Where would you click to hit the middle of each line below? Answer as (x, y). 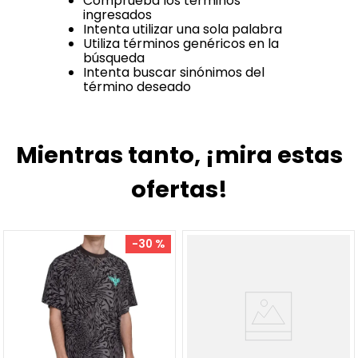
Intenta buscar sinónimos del (174, 73)
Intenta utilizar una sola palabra (183, 30)
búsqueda (114, 58)
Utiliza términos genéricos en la (181, 44)
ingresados (117, 15)
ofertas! (179, 190)
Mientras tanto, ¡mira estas (179, 155)
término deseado (137, 87)
